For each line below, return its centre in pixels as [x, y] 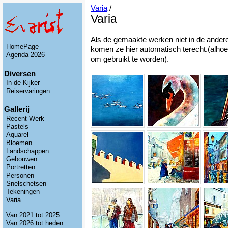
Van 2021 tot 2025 [33, 216]
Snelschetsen [26, 184]
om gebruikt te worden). [130, 59]
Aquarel [17, 135]
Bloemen [19, 143]
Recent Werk [25, 119]
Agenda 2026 [25, 55]
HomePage [22, 47]
